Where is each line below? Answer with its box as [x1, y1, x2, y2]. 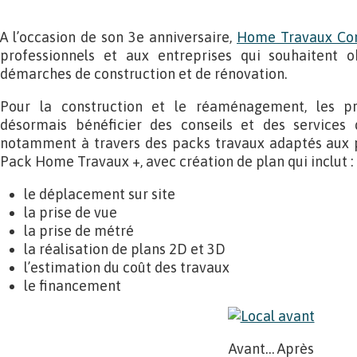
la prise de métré [24, 222, 134, 239]
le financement [24, 277, 121, 294]
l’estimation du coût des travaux [24, 259, 229, 276]
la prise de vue [24, 204, 117, 221]
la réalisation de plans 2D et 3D [24, 241, 226, 257]
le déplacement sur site [24, 186, 175, 202]
